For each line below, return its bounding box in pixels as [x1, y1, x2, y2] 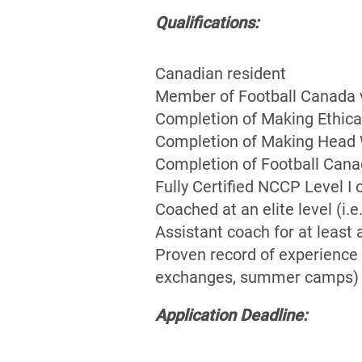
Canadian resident [155, 63, 286, 83]
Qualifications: [155, 12, 259, 32]
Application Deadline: [155, 305, 307, 325]
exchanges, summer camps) [155, 267, 359, 287]
